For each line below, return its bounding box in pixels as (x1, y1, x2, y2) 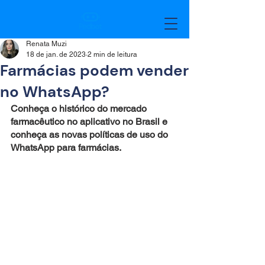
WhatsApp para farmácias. (11, 142, 121, 153)
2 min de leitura (88, 50, 137, 59)
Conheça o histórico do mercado (11, 103, 149, 114)
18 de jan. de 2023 (26, 50, 86, 59)
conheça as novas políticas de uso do (11, 129, 170, 140)
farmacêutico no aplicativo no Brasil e (11, 116, 170, 127)
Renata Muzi (26, 40, 67, 48)
